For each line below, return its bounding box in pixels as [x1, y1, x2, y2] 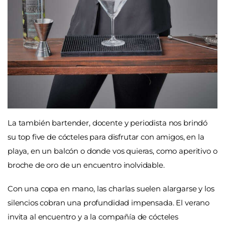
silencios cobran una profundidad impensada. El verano [8, 198, 210, 208]
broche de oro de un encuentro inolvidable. [8, 160, 165, 170]
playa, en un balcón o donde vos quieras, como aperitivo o [8, 146, 217, 156]
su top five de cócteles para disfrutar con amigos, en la [8, 132, 204, 142]
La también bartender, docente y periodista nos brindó [8, 118, 208, 128]
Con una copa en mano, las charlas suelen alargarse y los [8, 184, 214, 194]
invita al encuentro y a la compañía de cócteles [8, 212, 178, 222]
